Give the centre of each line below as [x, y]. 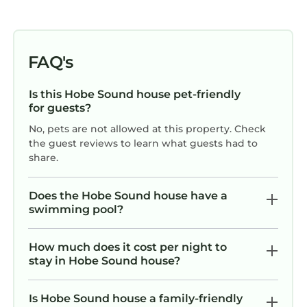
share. [44, 158]
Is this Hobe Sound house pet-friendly [135, 95]
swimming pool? [76, 210]
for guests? [60, 108]
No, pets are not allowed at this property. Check [147, 129]
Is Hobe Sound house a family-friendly [136, 299]
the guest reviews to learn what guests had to [143, 144]
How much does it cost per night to [128, 247]
